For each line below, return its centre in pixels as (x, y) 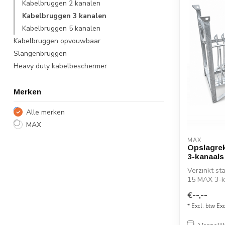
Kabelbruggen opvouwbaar (57, 41)
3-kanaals (206, 157)
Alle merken (45, 112)
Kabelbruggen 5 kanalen (61, 28)
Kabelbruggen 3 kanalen (64, 16)
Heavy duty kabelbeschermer (60, 66)
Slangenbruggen (40, 53)
